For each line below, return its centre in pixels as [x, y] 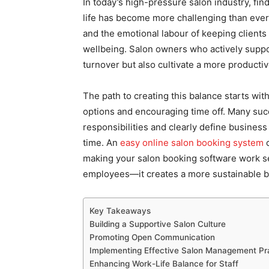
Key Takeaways [120, 211]
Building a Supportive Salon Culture [158, 224]
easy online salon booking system [192, 143]
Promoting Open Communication [152, 237]
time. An [101, 143]
